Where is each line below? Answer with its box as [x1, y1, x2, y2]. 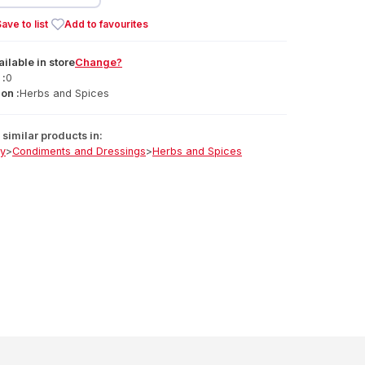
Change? [75, 56, 122, 68]
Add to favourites [64, 18, 148, 30]
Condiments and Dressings [12, 145, 146, 157]
